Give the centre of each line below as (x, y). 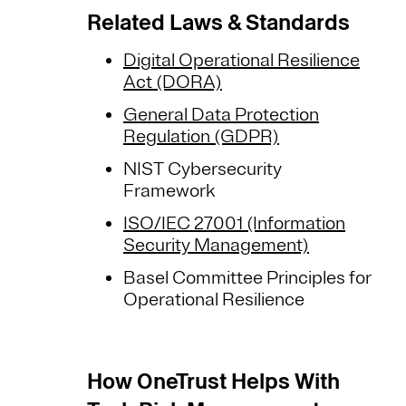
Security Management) (216, 246)
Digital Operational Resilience (242, 61)
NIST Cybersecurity (203, 169)
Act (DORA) (173, 82)
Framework (171, 191)
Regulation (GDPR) (201, 137)
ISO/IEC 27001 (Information (234, 224)
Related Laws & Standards (221, 23)
